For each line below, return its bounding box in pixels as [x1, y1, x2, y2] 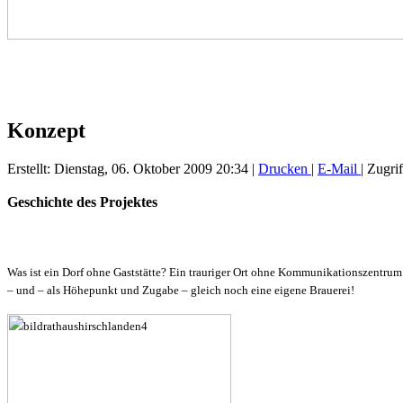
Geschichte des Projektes [7, 193, 157, 210]
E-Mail [318, 160, 361, 176]
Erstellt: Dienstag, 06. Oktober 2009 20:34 [7, 160, 248, 176]
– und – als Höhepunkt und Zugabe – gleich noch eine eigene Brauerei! [7, 282, 354, 297]
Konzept [7, 119, 85, 143]
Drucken [258, 160, 311, 176]
